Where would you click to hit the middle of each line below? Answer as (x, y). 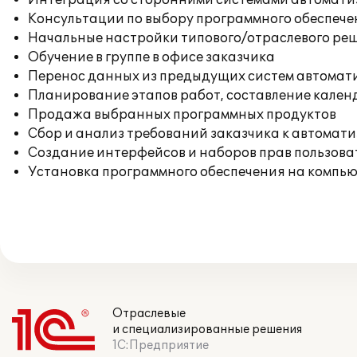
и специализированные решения (207, 330)
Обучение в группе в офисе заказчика (151, 57)
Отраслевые (149, 314)
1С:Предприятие (161, 345)
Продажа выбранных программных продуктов (182, 115)
